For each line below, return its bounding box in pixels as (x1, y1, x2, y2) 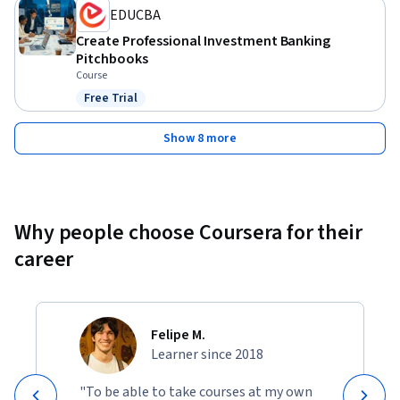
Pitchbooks (76, 49, 148, 70)
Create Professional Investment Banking (76, 31, 331, 52)
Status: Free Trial (83, 97, 187, 118)
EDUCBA (110, 5, 161, 26)
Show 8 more (163, 129, 237, 148)
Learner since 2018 (151, 345, 263, 365)
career (14, 244, 74, 276)
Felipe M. (151, 325, 205, 346)
